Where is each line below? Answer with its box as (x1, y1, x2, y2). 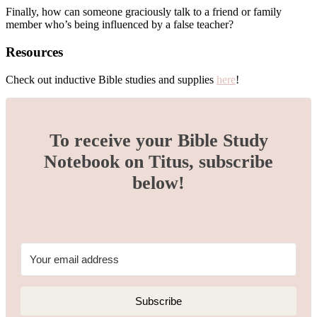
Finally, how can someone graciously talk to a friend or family (6, 6, 282, 18)
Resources (6, 44, 63, 59)
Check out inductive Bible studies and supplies (6, 73, 217, 86)
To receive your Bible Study (49, 130, 268, 151)
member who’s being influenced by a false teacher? (6, 18, 234, 31)
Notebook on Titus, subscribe (44, 151, 273, 173)
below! (132, 173, 185, 194)
